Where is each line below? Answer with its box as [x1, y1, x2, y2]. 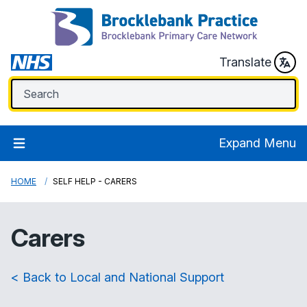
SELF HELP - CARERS [53, 176, 137, 186]
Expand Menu [219, 136, 296, 150]
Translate [219, 55, 271, 69]
